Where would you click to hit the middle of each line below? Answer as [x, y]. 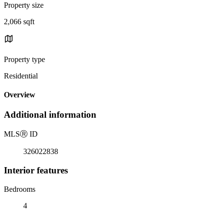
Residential [21, 76]
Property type [24, 59]
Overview [20, 95]
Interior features [36, 170]
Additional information [50, 115]
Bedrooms [20, 189]
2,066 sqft [19, 21]
